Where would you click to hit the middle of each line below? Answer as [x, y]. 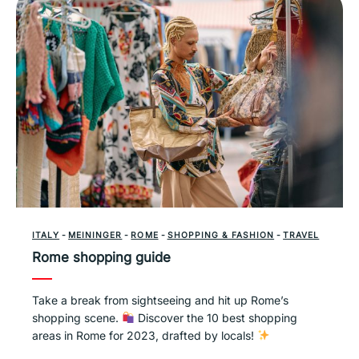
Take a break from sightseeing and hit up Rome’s [160, 300]
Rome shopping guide [101, 257]
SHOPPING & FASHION [221, 234]
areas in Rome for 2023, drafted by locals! [145, 335]
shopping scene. [77, 317]
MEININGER [95, 234]
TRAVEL [301, 234]
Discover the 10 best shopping [216, 317]
